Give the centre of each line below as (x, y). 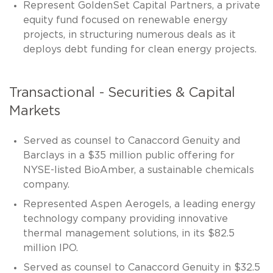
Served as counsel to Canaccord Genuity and (131, 140)
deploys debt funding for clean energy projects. (140, 49)
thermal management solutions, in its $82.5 (129, 233)
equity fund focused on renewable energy (125, 20)
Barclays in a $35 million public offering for (129, 155)
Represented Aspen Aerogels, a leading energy (139, 204)
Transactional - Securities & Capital (122, 92)
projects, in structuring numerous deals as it (129, 34)
